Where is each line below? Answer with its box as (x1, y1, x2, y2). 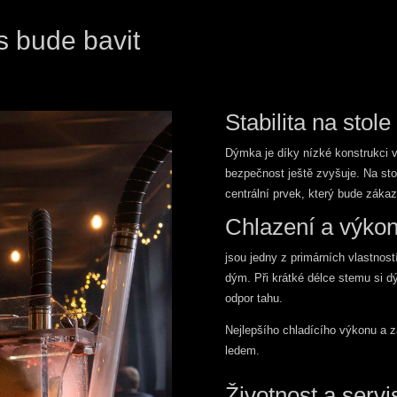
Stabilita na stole (224, 108, 391, 136)
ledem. (224, 343, 260, 357)
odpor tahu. (224, 291, 283, 305)
